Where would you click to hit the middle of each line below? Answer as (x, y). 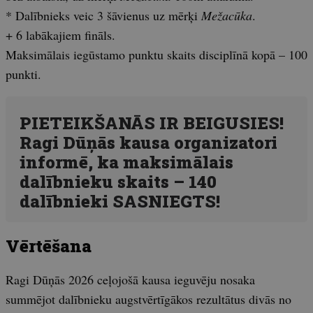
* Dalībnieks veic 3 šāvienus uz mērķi (103, 16)
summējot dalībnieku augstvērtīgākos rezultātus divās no (148, 299)
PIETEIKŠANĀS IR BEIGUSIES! (152, 123)
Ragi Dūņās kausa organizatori (148, 143)
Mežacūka (227, 16)
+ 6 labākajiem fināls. (60, 35)
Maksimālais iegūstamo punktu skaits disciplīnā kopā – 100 (156, 55)
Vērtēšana (49, 246)
